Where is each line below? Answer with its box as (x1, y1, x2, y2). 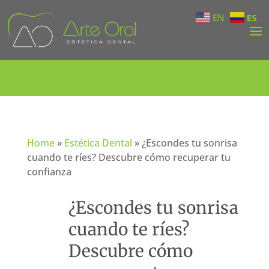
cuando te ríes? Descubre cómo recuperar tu (26, 150, 231, 164)
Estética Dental (64, 136, 132, 150)
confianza (26, 165, 71, 178)
